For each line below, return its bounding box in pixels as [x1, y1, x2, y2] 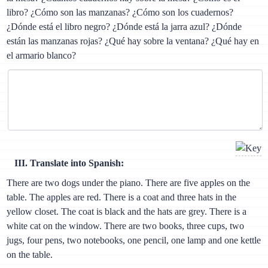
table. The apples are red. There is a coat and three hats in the [7, 192, 237, 203]
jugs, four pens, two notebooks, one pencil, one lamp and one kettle [7, 235, 261, 246]
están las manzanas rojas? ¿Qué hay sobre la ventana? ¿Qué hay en [7, 36, 260, 47]
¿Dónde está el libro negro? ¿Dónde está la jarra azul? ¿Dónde [7, 22, 242, 32]
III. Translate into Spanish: [14, 158, 124, 169]
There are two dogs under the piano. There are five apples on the [7, 178, 251, 188]
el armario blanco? [7, 50, 77, 61]
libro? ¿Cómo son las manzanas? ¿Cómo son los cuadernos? [7, 7, 234, 18]
